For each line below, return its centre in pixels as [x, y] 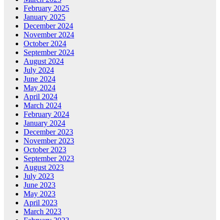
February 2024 [46, 114]
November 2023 [49, 141]
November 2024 [49, 35]
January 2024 [44, 123]
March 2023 [42, 212]
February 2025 [46, 8]
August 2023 [44, 167]
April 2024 [41, 97]
